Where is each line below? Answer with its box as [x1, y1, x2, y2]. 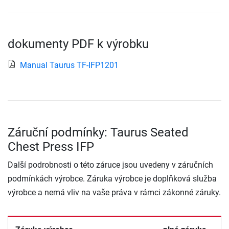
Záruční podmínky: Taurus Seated [8, 125, 189, 140]
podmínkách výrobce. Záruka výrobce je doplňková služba [8, 174, 217, 184]
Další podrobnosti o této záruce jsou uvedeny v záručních [8, 160, 213, 170]
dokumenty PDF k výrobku [8, 37, 149, 52]
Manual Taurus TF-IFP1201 [20, 60, 119, 71]
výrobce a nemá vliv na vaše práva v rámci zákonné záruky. [8, 188, 221, 198]
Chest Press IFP [8, 140, 94, 154]
